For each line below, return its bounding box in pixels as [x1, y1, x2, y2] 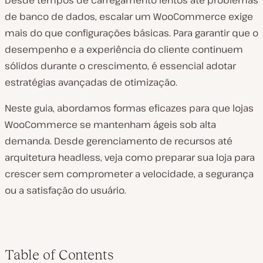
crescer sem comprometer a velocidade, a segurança [5, 167, 254, 180]
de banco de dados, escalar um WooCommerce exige [5, 10, 253, 23]
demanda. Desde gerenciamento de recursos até [5, 134, 232, 147]
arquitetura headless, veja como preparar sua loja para [5, 151, 255, 164]
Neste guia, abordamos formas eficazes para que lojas [5, 102, 254, 114]
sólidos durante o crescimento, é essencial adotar [5, 59, 236, 72]
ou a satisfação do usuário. [5, 184, 126, 197]
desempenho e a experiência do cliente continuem [5, 43, 243, 56]
